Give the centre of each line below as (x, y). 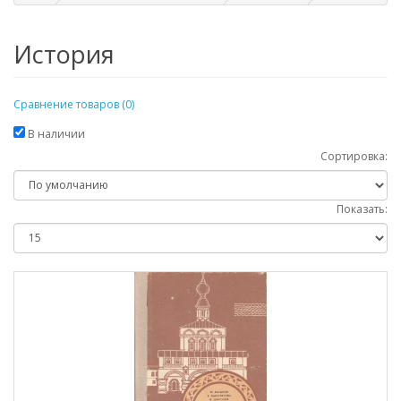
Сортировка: (354, 156)
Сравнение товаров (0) (74, 104)
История (64, 54)
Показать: (362, 209)
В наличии (55, 133)
